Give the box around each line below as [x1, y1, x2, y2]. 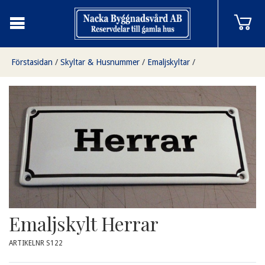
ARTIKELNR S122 [9, 239, 63, 248]
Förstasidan [11, 57, 53, 67]
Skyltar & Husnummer [60, 57, 140, 67]
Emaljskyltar [147, 57, 190, 67]
